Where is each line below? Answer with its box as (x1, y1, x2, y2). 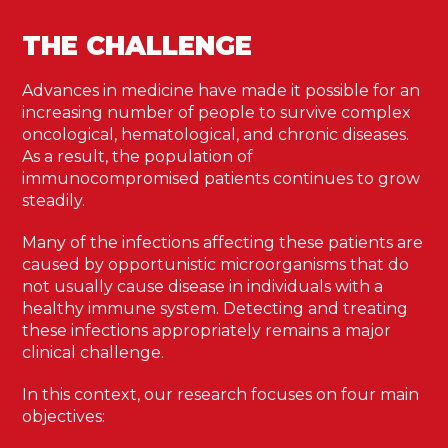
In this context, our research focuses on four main (22, 385, 420, 404)
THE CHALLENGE (22, 30, 253, 62)
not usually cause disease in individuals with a (22, 277, 384, 296)
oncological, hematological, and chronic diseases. (22, 125, 410, 144)
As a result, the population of (22, 147, 254, 166)
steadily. (22, 191, 86, 210)
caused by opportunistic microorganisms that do (22, 255, 410, 274)
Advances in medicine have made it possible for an (22, 81, 421, 100)
